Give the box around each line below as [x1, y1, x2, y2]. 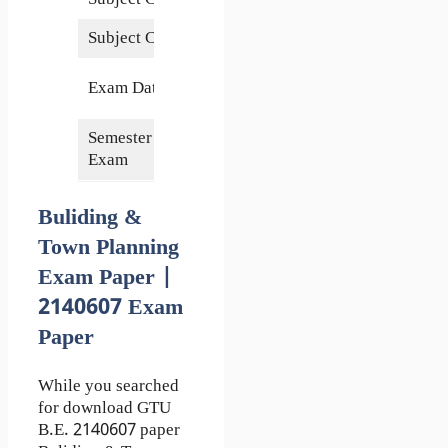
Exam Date [87, 77, 165, 100]
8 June [213, 66, 260, 89]
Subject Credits [87, 27, 196, 50]
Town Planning [38, 233, 179, 263]
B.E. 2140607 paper [38, 419, 180, 442]
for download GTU [38, 397, 171, 420]
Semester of [87, 127, 171, 150]
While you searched [38, 375, 179, 398]
